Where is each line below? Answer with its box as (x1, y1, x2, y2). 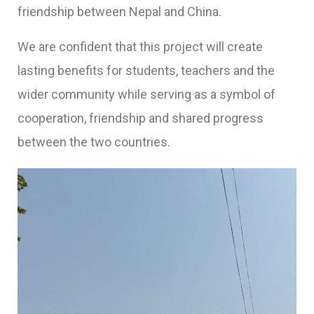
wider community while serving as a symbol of (18, 87, 275, 102)
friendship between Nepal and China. (18, 4, 221, 20)
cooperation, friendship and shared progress (18, 111, 264, 126)
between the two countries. (18, 135, 170, 150)
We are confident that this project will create (18, 39, 263, 55)
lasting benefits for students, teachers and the (18, 63, 275, 78)
